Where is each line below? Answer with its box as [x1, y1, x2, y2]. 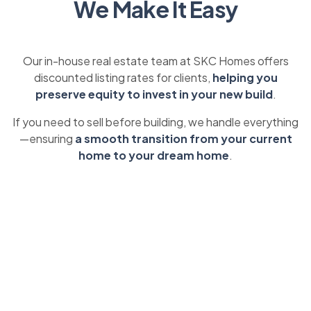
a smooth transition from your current [74, 131, 292, 146]
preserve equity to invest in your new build [35, 87, 273, 102]
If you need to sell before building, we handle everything [12, 115, 299, 130]
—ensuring [19, 131, 75, 146]
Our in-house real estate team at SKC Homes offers [22, 53, 289, 69]
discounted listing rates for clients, [33, 70, 212, 85]
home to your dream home [78, 148, 229, 163]
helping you [212, 70, 278, 85]
